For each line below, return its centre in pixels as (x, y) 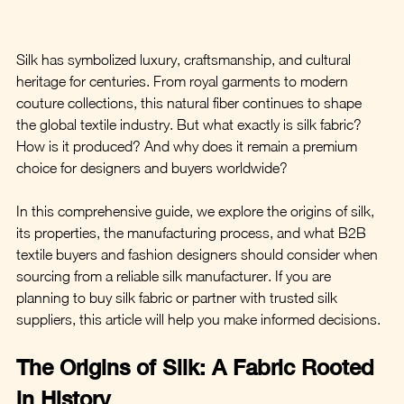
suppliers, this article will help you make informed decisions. (198, 319)
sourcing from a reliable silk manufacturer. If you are (175, 275)
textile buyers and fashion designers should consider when (199, 254)
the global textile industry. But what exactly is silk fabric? (191, 124)
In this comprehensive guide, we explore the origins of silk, (197, 211)
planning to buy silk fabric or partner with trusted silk (179, 297)
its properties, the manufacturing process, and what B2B (193, 232)
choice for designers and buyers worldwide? (152, 167)
